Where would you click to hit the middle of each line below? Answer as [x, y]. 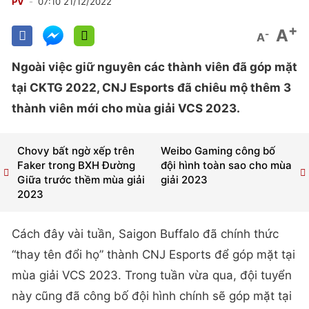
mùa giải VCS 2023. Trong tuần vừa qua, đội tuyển [152, 276]
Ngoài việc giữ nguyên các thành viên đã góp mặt [154, 67]
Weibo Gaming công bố [218, 151]
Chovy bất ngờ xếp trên [76, 151]
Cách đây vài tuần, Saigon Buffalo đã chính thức [145, 234]
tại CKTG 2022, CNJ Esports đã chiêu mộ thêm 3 [151, 88]
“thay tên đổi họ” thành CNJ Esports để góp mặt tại [153, 255]
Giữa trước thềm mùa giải [81, 180]
